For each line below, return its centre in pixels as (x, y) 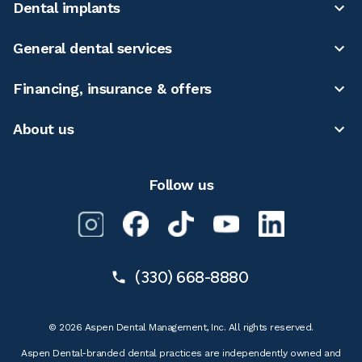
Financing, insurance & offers (112, 88)
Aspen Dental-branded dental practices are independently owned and (181, 353)
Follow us (181, 184)
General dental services (93, 48)
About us (43, 128)
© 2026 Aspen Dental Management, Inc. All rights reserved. (181, 327)
